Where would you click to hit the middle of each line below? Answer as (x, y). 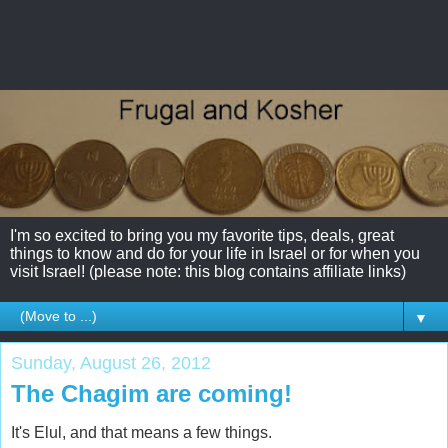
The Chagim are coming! (151, 393)
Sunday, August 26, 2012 (111, 362)
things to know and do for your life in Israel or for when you (215, 253)
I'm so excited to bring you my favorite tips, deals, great (202, 235)
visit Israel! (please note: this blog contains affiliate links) (208, 271)
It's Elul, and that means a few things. (141, 433)
